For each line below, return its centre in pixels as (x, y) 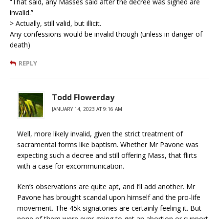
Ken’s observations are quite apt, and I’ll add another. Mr (106, 186)
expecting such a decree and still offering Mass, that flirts (107, 155)
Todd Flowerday (83, 97)
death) (20, 44)
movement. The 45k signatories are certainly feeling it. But (109, 208)
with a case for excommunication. (71, 166)
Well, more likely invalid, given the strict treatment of (100, 133)
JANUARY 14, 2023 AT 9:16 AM (87, 109)
